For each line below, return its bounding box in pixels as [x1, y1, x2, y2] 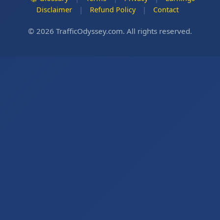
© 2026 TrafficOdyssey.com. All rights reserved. [28, 26, 192, 36]
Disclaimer [36, 5, 72, 14]
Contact [153, 5, 179, 14]
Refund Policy [90, 5, 136, 14]
